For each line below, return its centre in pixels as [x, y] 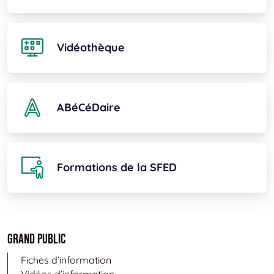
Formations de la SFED [117, 168]
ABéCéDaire [89, 108]
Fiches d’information [66, 260]
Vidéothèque [91, 48]
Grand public [36, 240]
